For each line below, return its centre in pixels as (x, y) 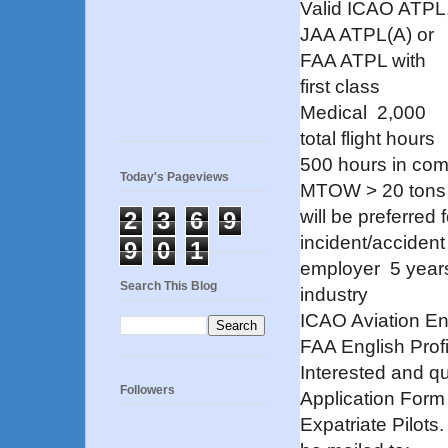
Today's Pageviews (174, 176)
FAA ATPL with (363, 60)
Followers (147, 390)
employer (345, 268)
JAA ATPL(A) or (367, 34)
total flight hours (367, 138)
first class (340, 86)
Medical (338, 112)
